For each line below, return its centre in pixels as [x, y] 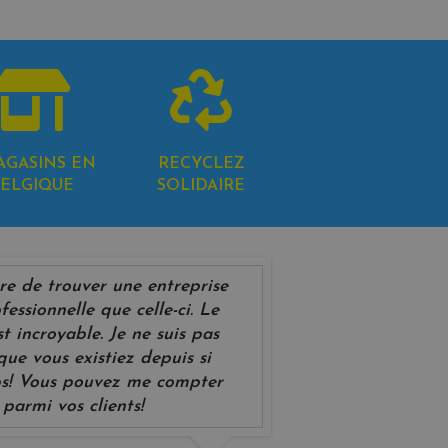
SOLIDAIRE [201, 186]
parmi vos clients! [73, 406]
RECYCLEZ [201, 164]
